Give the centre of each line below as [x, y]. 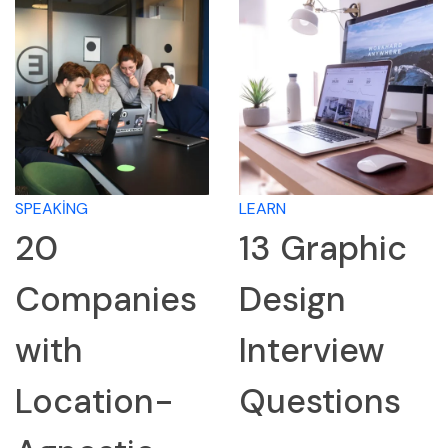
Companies [106, 300]
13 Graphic [323, 249]
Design [292, 300]
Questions [320, 402]
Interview [312, 351]
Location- [94, 402]
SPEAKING [51, 209]
